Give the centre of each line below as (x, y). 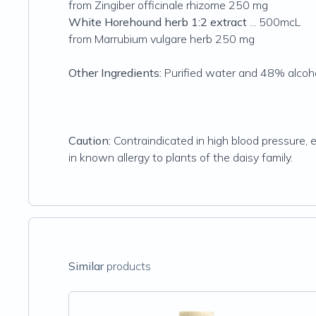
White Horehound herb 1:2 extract (158, 22)
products (127, 266)
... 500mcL (274, 22)
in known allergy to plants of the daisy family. (181, 157)
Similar (86, 266)
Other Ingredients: (115, 73)
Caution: (90, 140)
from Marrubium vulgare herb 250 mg (162, 39)
